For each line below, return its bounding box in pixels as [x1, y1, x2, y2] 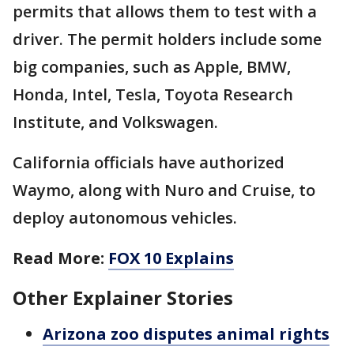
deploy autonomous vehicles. [13, 207, 237, 228]
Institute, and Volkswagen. [13, 111, 218, 133]
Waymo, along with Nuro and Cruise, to [13, 179, 315, 201]
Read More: [13, 247, 108, 269]
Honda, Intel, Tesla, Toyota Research [13, 84, 293, 105]
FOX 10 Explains [108, 247, 234, 269]
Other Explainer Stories [13, 284, 233, 311]
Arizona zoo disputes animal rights [43, 323, 330, 345]
